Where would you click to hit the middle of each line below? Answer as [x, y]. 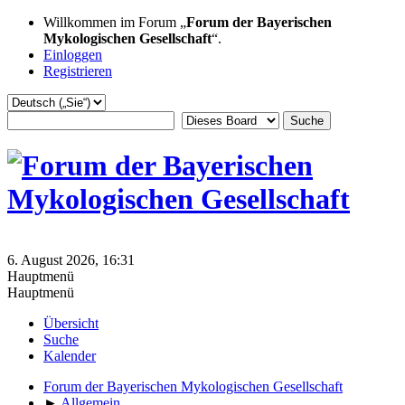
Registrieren [78, 71]
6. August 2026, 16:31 [71, 259]
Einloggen [73, 55]
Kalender [70, 355]
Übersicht [71, 323]
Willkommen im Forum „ [115, 22]
